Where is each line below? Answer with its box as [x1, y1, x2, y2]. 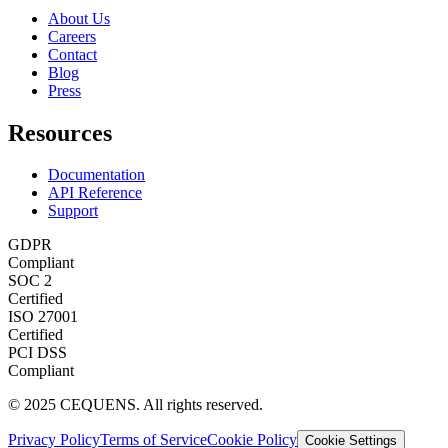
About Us [48, 9, 110, 27]
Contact [48, 45, 97, 63]
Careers [48, 27, 96, 45]
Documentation [48, 166, 145, 184]
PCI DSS [8, 344, 67, 362]
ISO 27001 [8, 308, 78, 326]
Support [48, 202, 98, 220]
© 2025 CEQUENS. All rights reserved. [8, 396, 263, 414]
